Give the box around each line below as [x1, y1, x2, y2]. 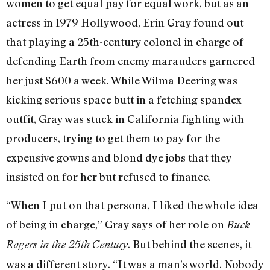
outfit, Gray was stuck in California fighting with [6, 112, 244, 126]
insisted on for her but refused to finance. [6, 170, 211, 184]
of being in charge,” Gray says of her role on [6, 217, 227, 231]
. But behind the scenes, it [128, 237, 251, 251]
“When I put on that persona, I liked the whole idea [6, 198, 259, 212]
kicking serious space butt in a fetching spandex [6, 93, 242, 107]
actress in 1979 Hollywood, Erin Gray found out [6, 16, 243, 30]
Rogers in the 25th [6, 237, 90, 251]
